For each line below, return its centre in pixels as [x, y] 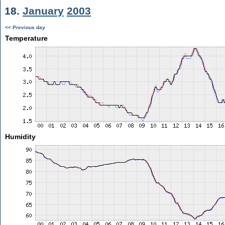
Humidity [20, 137]
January [43, 11]
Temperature [26, 38]
